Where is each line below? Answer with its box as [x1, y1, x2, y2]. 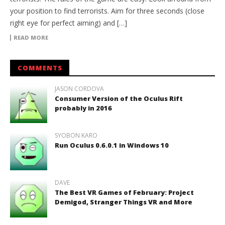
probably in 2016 [54, 103, 112, 113]
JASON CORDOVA [54, 84, 104, 93]
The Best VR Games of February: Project [54, 188, 194, 197]
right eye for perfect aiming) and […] [10, 18, 127, 28]
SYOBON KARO [54, 131, 97, 140]
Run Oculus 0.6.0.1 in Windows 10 [54, 141, 169, 150]
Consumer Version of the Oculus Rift [54, 93, 183, 103]
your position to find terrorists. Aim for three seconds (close [10, 6, 204, 16]
